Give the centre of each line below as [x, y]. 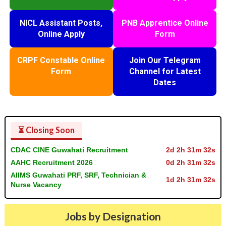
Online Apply [61, 34]
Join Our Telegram [165, 60]
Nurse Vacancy [36, 184]
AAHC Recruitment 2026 [51, 162]
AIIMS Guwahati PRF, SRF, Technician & [78, 175]
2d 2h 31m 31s [191, 150]
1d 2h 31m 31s [191, 180]
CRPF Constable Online [61, 60]
